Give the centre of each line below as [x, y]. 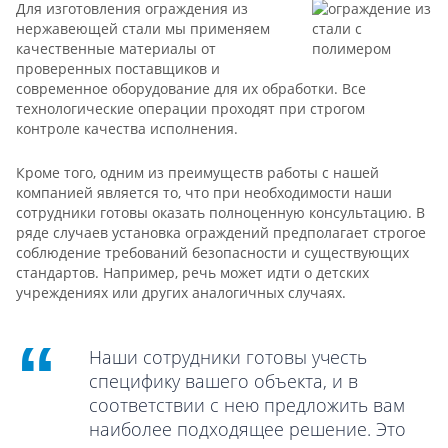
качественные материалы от [116, 48]
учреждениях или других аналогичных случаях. [181, 292]
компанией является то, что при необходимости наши [204, 192]
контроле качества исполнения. [127, 128]
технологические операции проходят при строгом [190, 108]
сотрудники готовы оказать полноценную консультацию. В [220, 212]
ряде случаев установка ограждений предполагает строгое [221, 232]
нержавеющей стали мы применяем [143, 28]
